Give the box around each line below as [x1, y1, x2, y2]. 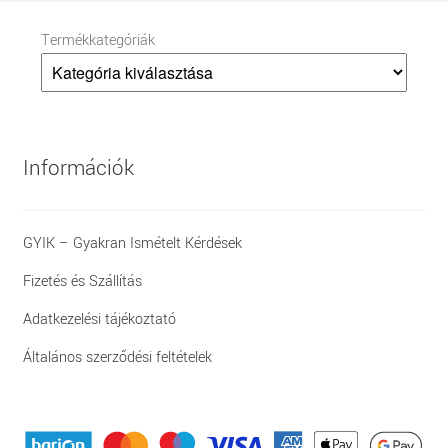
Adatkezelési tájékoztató [22, 309, 176, 331]
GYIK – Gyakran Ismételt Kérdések [22, 233, 242, 255]
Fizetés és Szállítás [22, 271, 142, 293]
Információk [22, 153, 134, 183]
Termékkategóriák [41, 29, 155, 51]
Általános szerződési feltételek [22, 347, 212, 369]
